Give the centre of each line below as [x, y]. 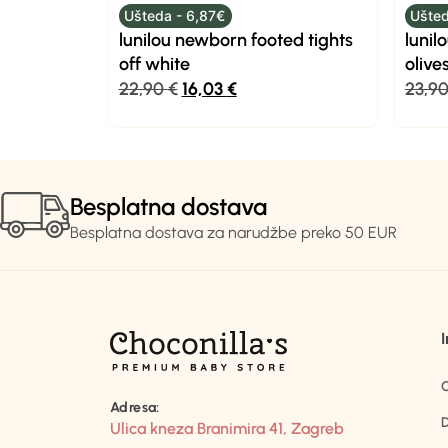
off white [154, 63]
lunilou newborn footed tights [235, 39]
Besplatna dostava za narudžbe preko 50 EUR [233, 233]
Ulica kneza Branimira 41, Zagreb [227, 429]
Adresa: [135, 408]
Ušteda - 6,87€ [175, 15]
